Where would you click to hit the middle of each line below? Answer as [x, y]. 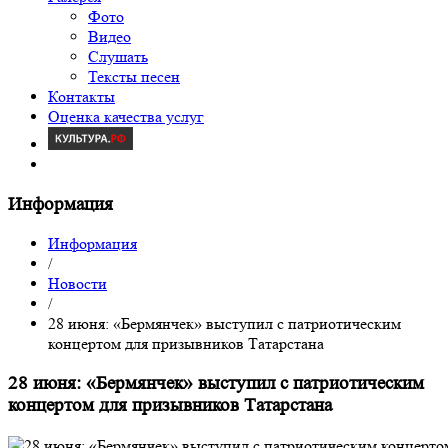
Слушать [118, 56]
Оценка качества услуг [126, 116]
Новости [77, 284]
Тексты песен [134, 76]
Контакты [81, 96]
